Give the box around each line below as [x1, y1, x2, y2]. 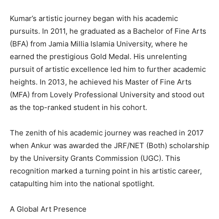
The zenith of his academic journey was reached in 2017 [10, 128, 204, 138]
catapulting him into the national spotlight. [10, 179, 154, 189]
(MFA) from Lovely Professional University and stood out [10, 90, 204, 100]
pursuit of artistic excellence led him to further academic [10, 65, 206, 74]
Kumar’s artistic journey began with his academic [10, 14, 178, 23]
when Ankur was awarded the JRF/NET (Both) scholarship [10, 141, 209, 151]
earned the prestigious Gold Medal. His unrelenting [10, 52, 187, 62]
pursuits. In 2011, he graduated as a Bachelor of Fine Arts [10, 26, 206, 36]
